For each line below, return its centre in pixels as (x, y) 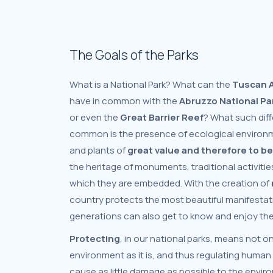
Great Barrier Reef (162, 117)
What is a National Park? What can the (151, 84)
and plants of (98, 150)
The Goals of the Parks (134, 55)
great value (154, 150)
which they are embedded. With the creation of (170, 183)
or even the (95, 117)
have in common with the (124, 101)
